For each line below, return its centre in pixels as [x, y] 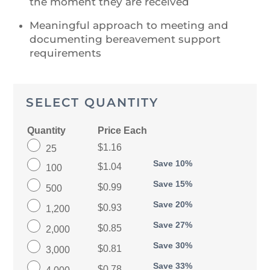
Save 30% [172, 245]
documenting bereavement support [125, 39]
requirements [65, 53]
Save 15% [172, 184]
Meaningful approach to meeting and [129, 26]
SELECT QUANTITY [92, 102]
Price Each [122, 130]
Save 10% [172, 163]
